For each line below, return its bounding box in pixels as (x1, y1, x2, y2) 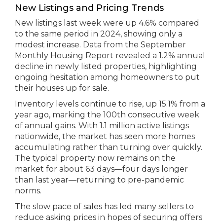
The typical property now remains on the (15, 153, 176, 163)
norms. (15, 186, 41, 195)
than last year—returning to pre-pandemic (15, 175, 184, 184)
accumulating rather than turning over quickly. (15, 143, 202, 152)
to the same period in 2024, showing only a (15, 29, 183, 38)
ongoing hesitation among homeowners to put (15, 73, 200, 82)
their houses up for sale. (15, 83, 109, 93)
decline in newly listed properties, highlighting (15, 62, 197, 71)
